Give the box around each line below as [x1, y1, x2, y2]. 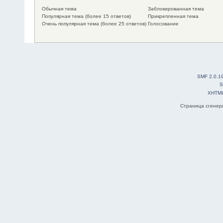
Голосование [146, 21, 179, 27]
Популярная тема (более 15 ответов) [40, 13, 131, 19]
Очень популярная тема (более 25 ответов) [40, 21, 147, 27]
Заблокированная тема [146, 6, 205, 12]
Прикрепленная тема [146, 13, 199, 19]
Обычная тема [40, 6, 77, 12]
